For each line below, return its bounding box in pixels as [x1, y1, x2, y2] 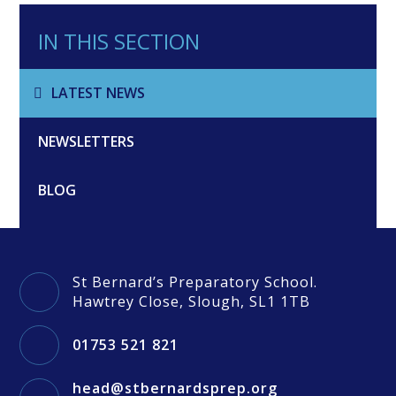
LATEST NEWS [50, 82, 145, 103]
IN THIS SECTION [37, 26, 200, 56]
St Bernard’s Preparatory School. [72, 272, 318, 293]
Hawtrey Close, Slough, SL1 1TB [72, 292, 311, 312]
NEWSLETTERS [37, 131, 134, 151]
